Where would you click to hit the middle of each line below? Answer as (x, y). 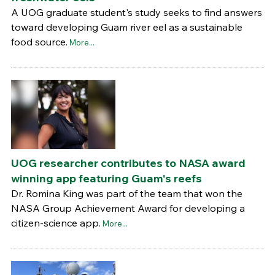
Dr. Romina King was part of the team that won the (126, 194)
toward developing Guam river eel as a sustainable (126, 27)
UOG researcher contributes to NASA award (128, 163)
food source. (39, 42)
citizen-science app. (56, 223)
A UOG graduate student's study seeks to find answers (136, 13)
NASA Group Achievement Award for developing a (128, 208)
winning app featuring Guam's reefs (106, 179)
